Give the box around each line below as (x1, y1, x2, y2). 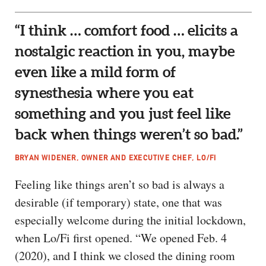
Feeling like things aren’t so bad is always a (15, 176, 224, 192)
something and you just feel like (15, 104, 230, 122)
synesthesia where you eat (15, 84, 194, 101)
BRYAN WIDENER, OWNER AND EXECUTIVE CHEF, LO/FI (15, 153, 217, 162)
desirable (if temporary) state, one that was (15, 194, 222, 210)
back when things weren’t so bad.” (15, 125, 244, 142)
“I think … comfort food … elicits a (15, 21, 238, 39)
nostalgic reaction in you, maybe (15, 42, 235, 59)
